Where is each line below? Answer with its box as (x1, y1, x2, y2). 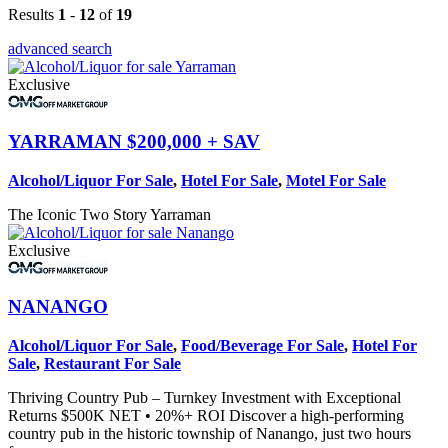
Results (8, 6, 58, 24)
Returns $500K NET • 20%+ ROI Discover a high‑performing (8, 407, 404, 425)
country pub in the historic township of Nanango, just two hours (8, 425, 411, 443)
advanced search (8, 40, 112, 58)
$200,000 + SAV (127, 131, 260, 153)
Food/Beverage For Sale (181, 337, 344, 355)
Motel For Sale (286, 171, 386, 189)
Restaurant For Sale (44, 355, 181, 373)
